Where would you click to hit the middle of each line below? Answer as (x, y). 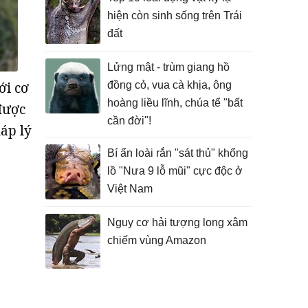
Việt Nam (130, 189)
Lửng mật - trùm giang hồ (168, 67)
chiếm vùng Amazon (157, 240)
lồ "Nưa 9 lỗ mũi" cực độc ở (175, 171)
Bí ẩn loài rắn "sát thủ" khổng (178, 153)
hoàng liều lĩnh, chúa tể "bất (175, 103)
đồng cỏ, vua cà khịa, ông (169, 85)
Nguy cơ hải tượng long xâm (177, 222)
